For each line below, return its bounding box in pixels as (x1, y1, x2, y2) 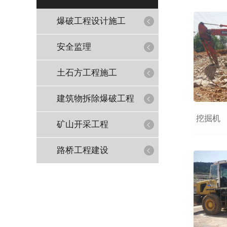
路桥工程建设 (57, 145, 108, 155)
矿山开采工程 (57, 120, 108, 129)
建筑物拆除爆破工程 (57, 94, 134, 103)
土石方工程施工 (57, 68, 117, 78)
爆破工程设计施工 (57, 16, 126, 26)
